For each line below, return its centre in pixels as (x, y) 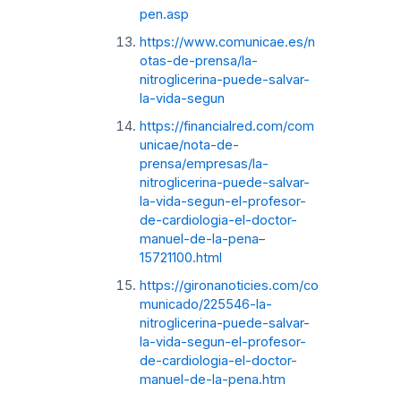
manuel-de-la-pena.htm (212, 379)
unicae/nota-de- (189, 145)
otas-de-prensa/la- (198, 60)
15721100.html (180, 257)
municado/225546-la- (205, 304)
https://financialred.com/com (226, 126)
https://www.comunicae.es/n (227, 42)
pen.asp (164, 14)
